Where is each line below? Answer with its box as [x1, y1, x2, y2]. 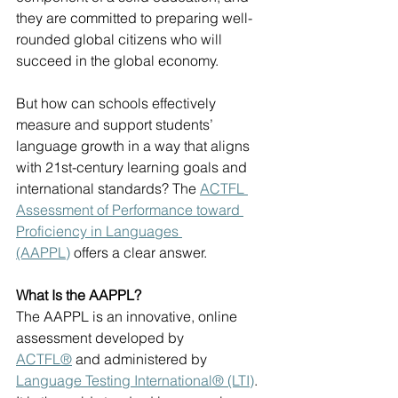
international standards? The [16, 179, 200, 198]
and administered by [72, 350, 211, 369]
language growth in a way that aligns [16, 137, 253, 155]
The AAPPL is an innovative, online [16, 307, 241, 326]
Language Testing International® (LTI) [16, 371, 254, 390]
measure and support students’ [16, 115, 217, 134]
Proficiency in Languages [16, 222, 182, 241]
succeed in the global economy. [16, 52, 222, 70]
